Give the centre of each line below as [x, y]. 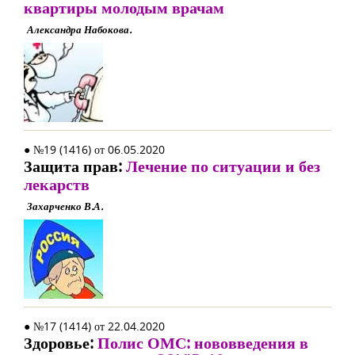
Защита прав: [75, 166]
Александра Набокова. [79, 29]
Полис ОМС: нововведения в [203, 343]
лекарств [57, 184]
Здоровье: [61, 343]
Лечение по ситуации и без [223, 166]
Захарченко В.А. [65, 206]
